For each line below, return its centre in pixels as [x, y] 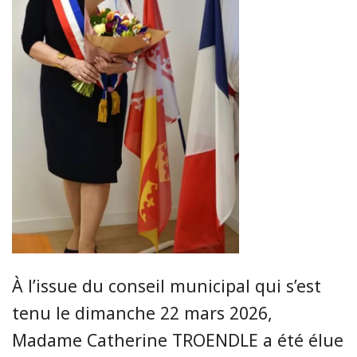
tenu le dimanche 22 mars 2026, [142, 312]
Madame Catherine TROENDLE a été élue [178, 339]
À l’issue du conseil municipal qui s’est [167, 285]
